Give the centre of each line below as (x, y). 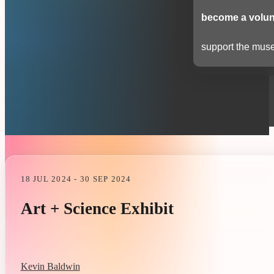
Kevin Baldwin (50, 266)
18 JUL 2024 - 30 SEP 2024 (76, 179)
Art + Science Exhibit (97, 208)
